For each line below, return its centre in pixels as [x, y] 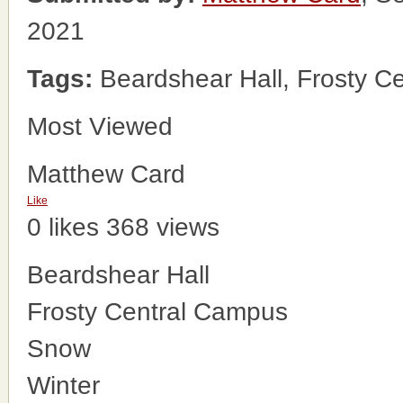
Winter [63, 385]
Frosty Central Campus [157, 312]
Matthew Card [106, 174]
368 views [163, 227]
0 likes [63, 227]
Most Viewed [100, 126]
